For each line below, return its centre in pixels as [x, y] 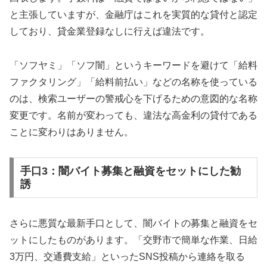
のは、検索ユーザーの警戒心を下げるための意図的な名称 [133, 98]
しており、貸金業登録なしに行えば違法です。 [110, 31]
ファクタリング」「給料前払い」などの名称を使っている [133, 82]
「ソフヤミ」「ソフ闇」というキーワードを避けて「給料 [133, 65]
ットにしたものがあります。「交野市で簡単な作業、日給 [133, 240]
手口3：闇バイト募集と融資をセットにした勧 [130, 171]
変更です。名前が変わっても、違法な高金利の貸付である [133, 115]
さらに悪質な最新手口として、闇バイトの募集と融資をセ [133, 223]
